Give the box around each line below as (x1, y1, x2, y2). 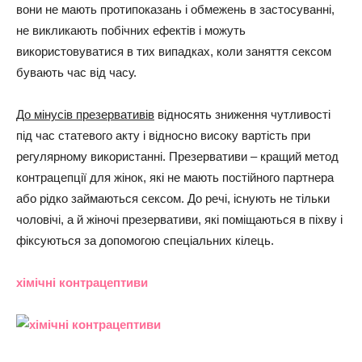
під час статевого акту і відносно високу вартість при (16, 128, 310, 142)
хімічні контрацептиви (16, 276, 148, 289)
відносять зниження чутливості (154, 107, 330, 121)
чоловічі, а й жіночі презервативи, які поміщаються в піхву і (16, 213, 343, 226)
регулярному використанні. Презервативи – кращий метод (16, 149, 339, 163)
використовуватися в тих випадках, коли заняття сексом (16, 44, 331, 58)
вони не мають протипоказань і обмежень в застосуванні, (16, 2, 335, 16)
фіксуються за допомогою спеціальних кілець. (16, 234, 274, 247)
